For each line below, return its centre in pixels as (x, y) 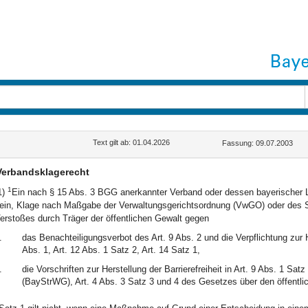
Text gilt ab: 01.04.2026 (132, 142)
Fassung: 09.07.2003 (258, 143)
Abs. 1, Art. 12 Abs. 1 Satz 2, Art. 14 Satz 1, (111, 250)
